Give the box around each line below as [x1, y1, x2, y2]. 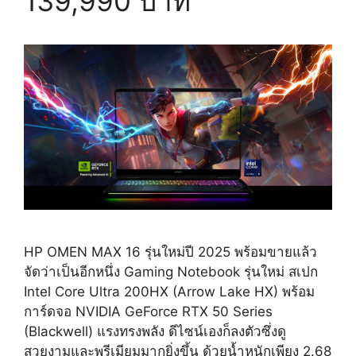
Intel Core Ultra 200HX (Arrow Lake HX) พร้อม [24, 283, 315, 300]
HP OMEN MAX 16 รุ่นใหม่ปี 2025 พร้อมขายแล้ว [24, 243, 317, 260]
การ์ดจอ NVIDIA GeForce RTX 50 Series [24, 303, 273, 319]
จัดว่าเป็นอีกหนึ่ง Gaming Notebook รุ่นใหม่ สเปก [24, 263, 318, 280]
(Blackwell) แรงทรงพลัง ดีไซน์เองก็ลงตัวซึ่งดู [24, 323, 286, 339]
